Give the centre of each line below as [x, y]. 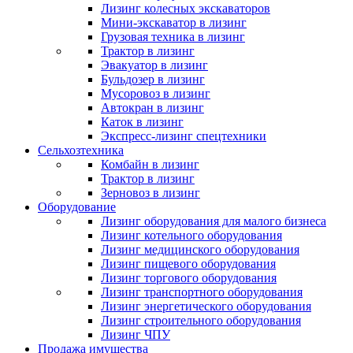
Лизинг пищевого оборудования [188, 264]
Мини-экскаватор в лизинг [174, 22]
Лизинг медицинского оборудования [200, 249]
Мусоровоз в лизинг [156, 93]
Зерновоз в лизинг [150, 193]
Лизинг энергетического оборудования [206, 306]
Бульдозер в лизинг [153, 79]
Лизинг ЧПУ [136, 334]
